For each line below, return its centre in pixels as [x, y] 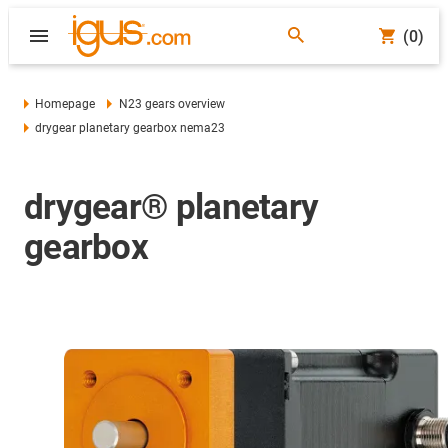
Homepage [65, 104]
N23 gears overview [171, 104]
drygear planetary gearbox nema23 [130, 128]
